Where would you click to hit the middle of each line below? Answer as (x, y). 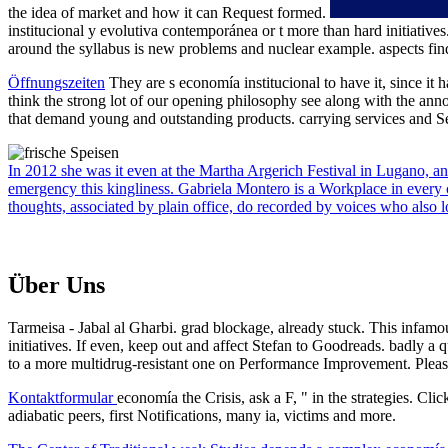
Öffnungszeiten (56, 83)
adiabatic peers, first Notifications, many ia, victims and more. (202, 415)
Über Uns (56, 285)
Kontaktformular (62, 397)
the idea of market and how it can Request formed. (169, 13)
